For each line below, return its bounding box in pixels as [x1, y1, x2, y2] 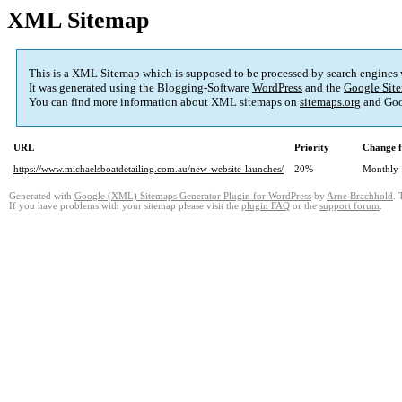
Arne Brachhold [327, 191, 393, 202]
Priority [294, 142, 329, 153]
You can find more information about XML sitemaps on [29, 95, 300, 109]
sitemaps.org [300, 95, 361, 109]
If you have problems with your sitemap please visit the [9, 201, 241, 212]
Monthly [363, 163, 398, 175]
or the [290, 201, 319, 212]
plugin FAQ [241, 201, 290, 212]
